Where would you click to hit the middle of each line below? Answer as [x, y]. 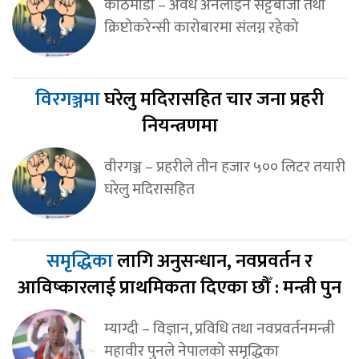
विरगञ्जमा [70, 99]
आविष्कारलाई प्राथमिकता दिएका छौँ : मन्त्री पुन [179, 287]
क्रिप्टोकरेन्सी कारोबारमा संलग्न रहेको [201, 27]
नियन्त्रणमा [179, 125]
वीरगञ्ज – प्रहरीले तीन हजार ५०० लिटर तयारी [224, 166]
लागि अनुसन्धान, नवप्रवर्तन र [215, 261]
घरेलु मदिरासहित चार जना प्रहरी [214, 99]
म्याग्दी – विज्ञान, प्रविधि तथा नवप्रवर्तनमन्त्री [219, 328]
